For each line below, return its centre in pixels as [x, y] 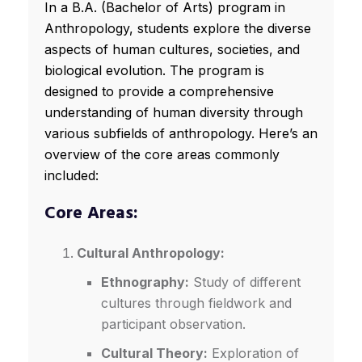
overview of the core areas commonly [162, 155]
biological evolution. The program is [154, 71]
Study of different [245, 282]
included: [72, 176]
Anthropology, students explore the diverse [178, 29]
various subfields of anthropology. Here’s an [181, 134]
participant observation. [173, 324]
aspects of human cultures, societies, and [172, 50]
